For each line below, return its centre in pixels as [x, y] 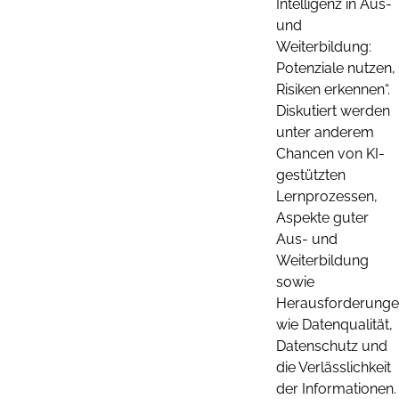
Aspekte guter [322, 217]
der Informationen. [336, 388]
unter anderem [325, 132]
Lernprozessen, [327, 196]
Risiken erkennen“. [333, 89]
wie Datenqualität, [334, 324]
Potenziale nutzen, [336, 68]
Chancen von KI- [330, 153]
